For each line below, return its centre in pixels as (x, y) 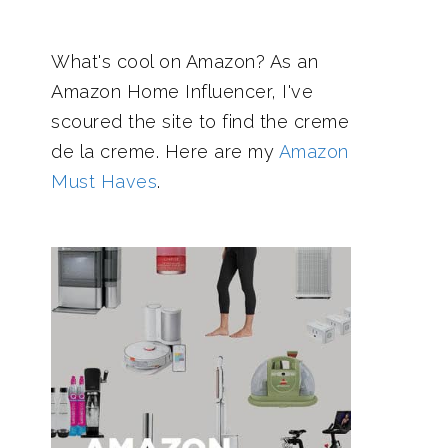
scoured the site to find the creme (200, 121)
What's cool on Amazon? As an (184, 61)
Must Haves (104, 181)
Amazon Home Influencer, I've (182, 91)
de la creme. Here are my (165, 151)
